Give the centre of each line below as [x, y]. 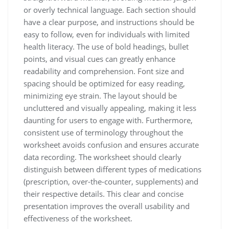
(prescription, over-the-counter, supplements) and [111, 181]
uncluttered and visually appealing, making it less [110, 108]
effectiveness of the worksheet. [78, 218]
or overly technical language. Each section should [110, 10]
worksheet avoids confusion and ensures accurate [111, 145]
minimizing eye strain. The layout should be [100, 96]
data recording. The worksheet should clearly [102, 157]
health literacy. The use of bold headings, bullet [106, 47]
